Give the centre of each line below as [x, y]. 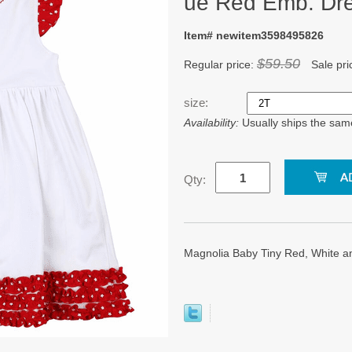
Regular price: [220, 64]
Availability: [213, 123]
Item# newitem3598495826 [254, 35]
